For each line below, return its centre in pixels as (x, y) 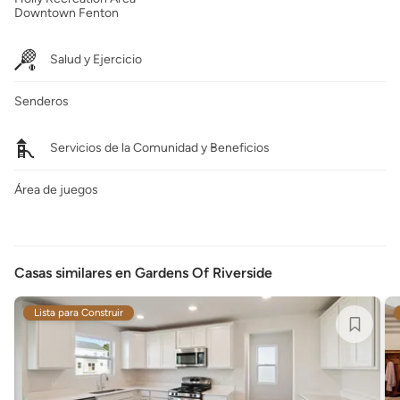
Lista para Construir (79, 312)
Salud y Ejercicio (96, 59)
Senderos (42, 101)
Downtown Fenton (67, 13)
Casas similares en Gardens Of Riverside (143, 273)
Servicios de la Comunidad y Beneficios (160, 148)
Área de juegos (56, 190)
